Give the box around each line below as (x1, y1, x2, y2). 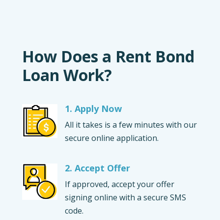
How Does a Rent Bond (22, 45, 194, 67)
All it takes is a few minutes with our (64, 119, 197, 130)
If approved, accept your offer (64, 178, 174, 190)
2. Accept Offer (64, 162, 130, 174)
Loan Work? (22, 64, 112, 85)
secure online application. (64, 132, 159, 143)
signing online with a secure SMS (64, 192, 186, 203)
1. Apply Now (64, 102, 122, 114)
